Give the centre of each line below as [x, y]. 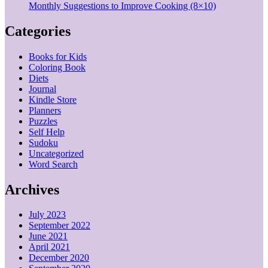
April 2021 [49, 247]
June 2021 [48, 236]
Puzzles [43, 121]
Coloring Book [57, 67]
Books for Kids [58, 56]
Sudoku [43, 142]
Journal [42, 89]
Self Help [47, 132]
